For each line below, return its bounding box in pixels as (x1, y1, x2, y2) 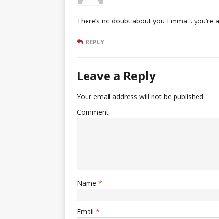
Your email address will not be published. (77, 91, 205, 101)
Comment (77, 107, 109, 117)
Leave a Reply (77, 67, 156, 84)
